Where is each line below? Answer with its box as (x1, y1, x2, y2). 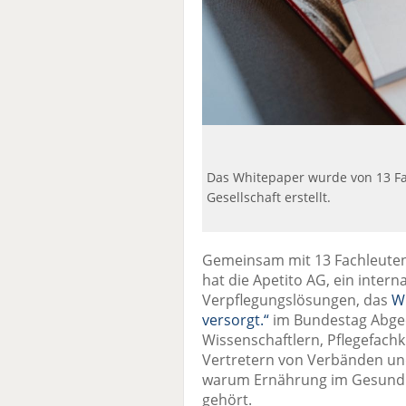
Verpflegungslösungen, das (202, 290, 388, 311)
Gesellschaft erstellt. (207, 188, 331, 206)
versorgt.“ (202, 310, 269, 331)
